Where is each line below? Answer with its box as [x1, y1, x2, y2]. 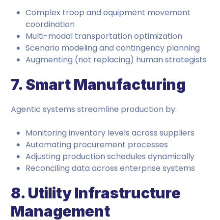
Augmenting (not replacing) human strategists [26, 54, 207, 65]
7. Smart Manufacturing [11, 76, 186, 93]
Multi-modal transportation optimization [26, 30, 183, 42]
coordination [26, 19, 75, 30]
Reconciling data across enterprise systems [26, 163, 195, 174]
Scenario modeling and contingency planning [26, 42, 200, 54]
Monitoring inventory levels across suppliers [26, 127, 195, 138]
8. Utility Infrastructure [11, 184, 181, 202]
